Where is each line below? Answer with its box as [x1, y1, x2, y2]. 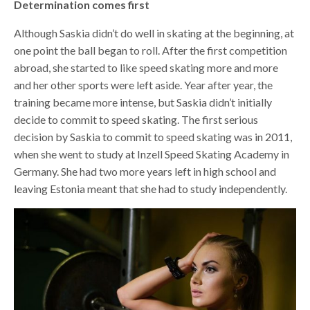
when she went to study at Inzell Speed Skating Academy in [14, 147, 289, 161]
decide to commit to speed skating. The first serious [14, 113, 258, 127]
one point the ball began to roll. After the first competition [14, 44, 287, 57]
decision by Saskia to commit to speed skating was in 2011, [14, 130, 292, 144]
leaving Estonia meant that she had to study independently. [14, 182, 287, 196]
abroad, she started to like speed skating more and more [14, 61, 278, 75]
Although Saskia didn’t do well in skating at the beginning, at [14, 26, 294, 40]
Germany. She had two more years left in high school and [14, 165, 276, 179]
